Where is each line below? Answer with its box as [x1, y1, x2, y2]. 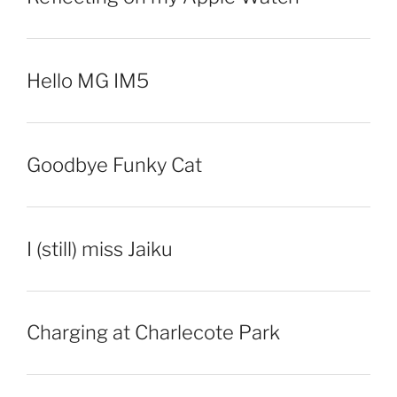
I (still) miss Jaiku [27, 237, 173, 261]
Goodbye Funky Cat [27, 152, 202, 176]
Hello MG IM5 [27, 69, 149, 93]
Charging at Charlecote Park [27, 321, 280, 345]
